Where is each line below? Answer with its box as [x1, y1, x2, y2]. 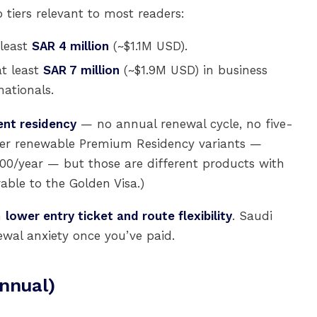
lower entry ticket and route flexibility [6, 209, 232, 223]
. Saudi [232, 209, 272, 223]
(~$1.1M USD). [109, 39, 188, 53]
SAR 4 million [32, 39, 109, 53]
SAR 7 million [43, 63, 120, 77]
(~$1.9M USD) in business [120, 63, 267, 77]
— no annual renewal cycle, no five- [76, 117, 293, 131]
